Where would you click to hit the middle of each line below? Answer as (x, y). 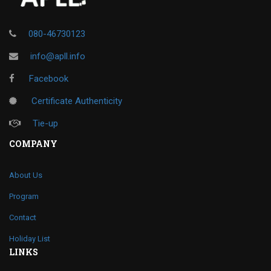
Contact (23, 217)
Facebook (47, 78)
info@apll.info (58, 56)
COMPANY (33, 143)
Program (24, 196)
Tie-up (45, 123)
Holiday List (30, 238)
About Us (26, 175)
